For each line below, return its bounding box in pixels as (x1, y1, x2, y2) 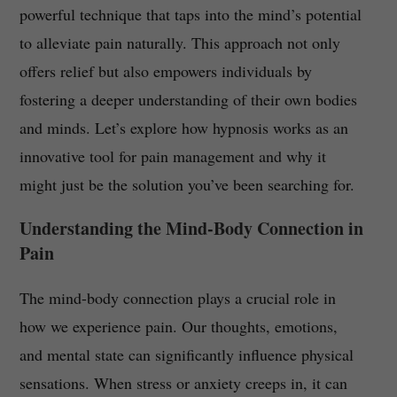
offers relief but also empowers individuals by (19, 60, 312, 82)
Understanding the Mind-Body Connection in (19, 215, 363, 242)
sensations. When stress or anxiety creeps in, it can (19, 372, 347, 394)
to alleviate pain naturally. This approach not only (19, 32, 340, 54)
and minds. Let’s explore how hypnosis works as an (19, 117, 348, 139)
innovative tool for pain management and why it (19, 145, 326, 167)
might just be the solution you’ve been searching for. (19, 174, 354, 196)
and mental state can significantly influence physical (19, 344, 354, 366)
